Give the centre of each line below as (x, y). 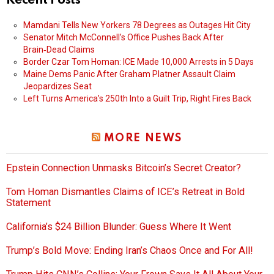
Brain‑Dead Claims (59, 50)
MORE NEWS (143, 139)
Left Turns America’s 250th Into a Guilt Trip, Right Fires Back (137, 99)
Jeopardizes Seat (57, 87)
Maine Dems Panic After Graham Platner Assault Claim (129, 74)
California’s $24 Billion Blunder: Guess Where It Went (119, 227)
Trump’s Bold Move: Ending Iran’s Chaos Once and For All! (130, 251)
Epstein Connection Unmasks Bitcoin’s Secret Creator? (124, 168)
